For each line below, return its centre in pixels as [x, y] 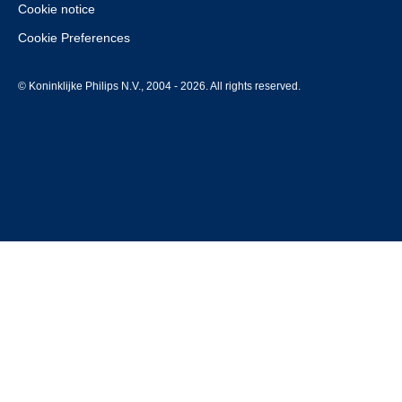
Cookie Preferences [74, 38]
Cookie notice [57, 9]
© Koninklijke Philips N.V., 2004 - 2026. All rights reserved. [159, 86]
